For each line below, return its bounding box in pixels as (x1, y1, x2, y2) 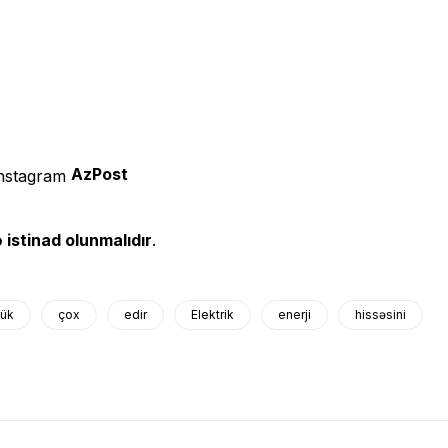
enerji (278, 306, 311, 322)
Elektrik (191, 306, 234, 322)
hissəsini (355, 306, 406, 322)
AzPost (71, 164, 128, 184)
